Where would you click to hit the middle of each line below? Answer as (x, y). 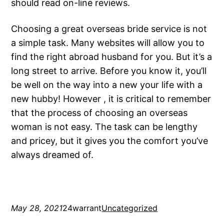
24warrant (82, 208)
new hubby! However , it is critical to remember (111, 99)
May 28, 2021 (37, 208)
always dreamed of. (52, 155)
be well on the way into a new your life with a (107, 85)
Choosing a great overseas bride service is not (109, 29)
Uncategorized (130, 208)
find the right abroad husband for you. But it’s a (112, 57)
